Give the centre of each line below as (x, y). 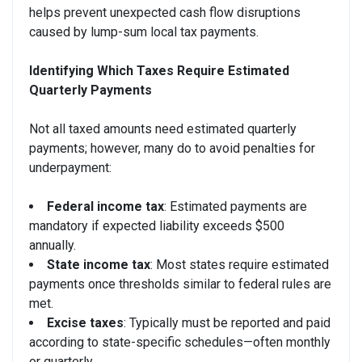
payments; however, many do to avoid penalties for (172, 148)
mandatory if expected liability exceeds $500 (157, 225)
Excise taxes (85, 322)
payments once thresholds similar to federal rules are (180, 284)
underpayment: (70, 167)
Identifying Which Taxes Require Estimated (159, 70)
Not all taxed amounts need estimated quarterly (163, 128)
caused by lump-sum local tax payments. (144, 32)
